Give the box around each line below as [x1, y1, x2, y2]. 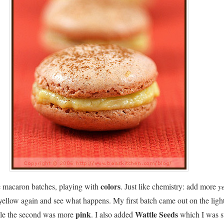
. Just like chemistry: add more [120, 181, 218, 191]
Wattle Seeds [135, 208, 180, 220]
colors [100, 180, 120, 192]
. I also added [91, 209, 135, 219]
